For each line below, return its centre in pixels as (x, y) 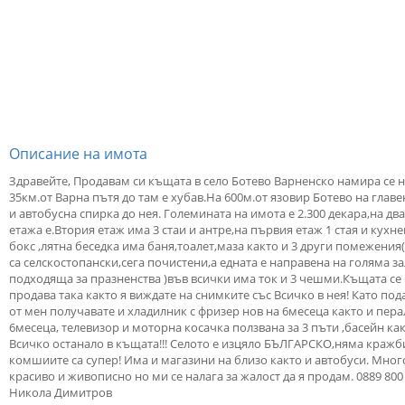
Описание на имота (78, 154)
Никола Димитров (61, 392)
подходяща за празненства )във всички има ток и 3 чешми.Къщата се (205, 278)
